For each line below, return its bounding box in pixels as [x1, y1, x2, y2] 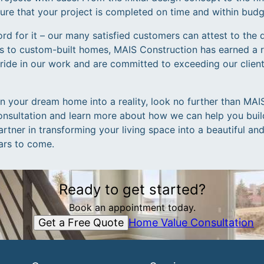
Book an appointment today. [68, 202, 196, 213]
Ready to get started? [58, 181, 206, 198]
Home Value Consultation [128, 216, 254, 229]
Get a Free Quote [38, 216, 124, 229]
